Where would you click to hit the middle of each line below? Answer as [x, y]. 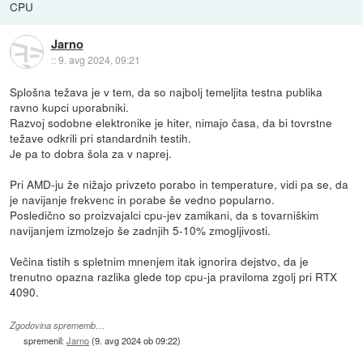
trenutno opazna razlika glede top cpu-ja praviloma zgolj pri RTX [174, 277]
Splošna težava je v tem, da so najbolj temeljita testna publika [167, 92]
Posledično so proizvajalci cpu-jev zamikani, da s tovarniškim [164, 215]
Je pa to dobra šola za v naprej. [91, 154]
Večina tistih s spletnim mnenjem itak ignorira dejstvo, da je [160, 261]
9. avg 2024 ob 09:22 [137, 341]
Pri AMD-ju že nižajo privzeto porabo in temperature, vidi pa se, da [179, 184]
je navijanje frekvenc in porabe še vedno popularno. [143, 200]
